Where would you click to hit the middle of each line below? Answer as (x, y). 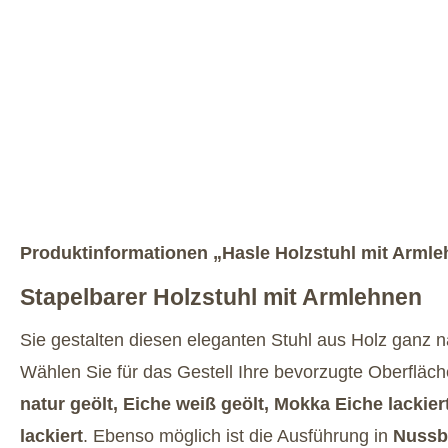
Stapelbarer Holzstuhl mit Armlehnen (221, 296)
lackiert (51, 435)
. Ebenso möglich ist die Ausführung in (238, 435)
